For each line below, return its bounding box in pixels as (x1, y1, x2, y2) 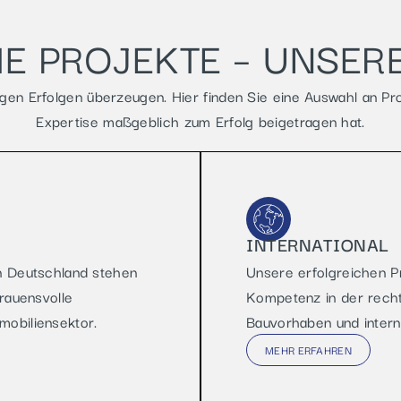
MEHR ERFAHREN (265, 341, 352, 358)
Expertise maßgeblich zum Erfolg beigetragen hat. (36, 109, 365, 132)
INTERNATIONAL (246, 230, 389, 258)
